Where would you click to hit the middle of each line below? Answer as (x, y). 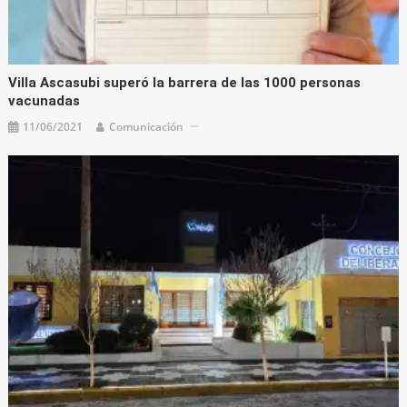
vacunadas (45, 100)
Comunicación (147, 126)
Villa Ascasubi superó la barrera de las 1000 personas (185, 82)
